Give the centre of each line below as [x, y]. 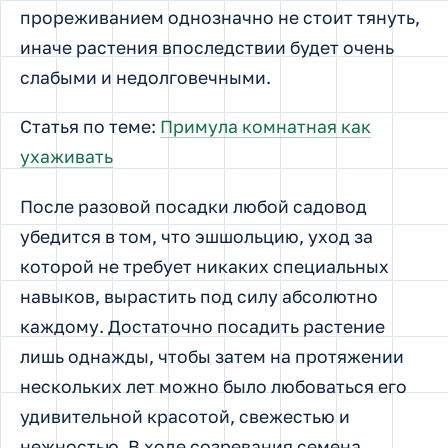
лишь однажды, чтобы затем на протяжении [212, 356]
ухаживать [66, 157]
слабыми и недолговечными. [145, 77]
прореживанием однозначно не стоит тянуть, [220, 17]
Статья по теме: [90, 127]
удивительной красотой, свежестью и [185, 416]
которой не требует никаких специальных [204, 266]
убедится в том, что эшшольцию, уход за [196, 236]
